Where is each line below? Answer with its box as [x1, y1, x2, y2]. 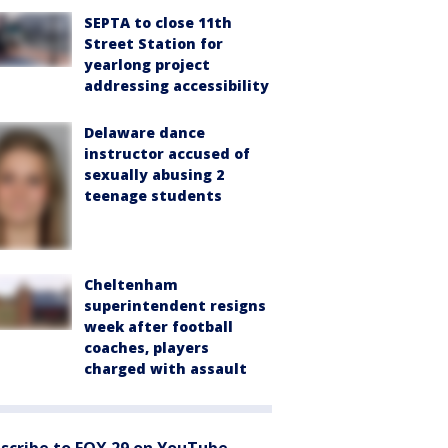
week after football [84, 316, 233, 336]
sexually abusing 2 [84, 165, 224, 185]
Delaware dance [84, 123, 205, 143]
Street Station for [84, 34, 223, 54]
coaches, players [84, 337, 209, 357]
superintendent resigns [84, 295, 266, 315]
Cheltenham [84, 274, 178, 294]
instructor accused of [84, 144, 250, 164]
